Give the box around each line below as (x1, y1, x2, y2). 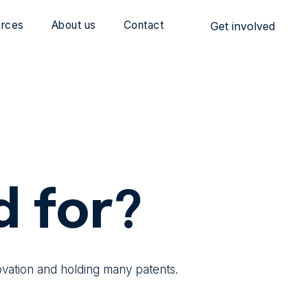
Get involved (210, 19, 275, 33)
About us (51, 19, 96, 32)
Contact (123, 19, 164, 32)
